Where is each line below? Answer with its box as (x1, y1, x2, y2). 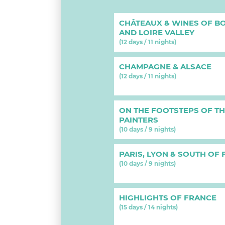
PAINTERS (119, 115, 158, 125)
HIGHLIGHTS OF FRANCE (119, 193, 216, 202)
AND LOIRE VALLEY (119, 28, 194, 37)
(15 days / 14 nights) (119, 203, 178, 211)
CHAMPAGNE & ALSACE (119, 62, 211, 71)
